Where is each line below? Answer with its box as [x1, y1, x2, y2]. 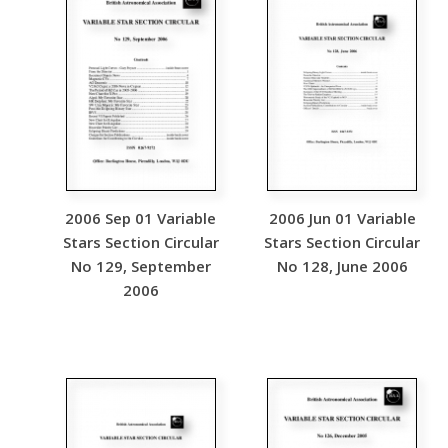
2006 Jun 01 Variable [268, 208, 416, 228]
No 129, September [70, 256, 211, 276]
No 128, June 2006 [276, 256, 408, 276]
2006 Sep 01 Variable [65, 208, 217, 228]
